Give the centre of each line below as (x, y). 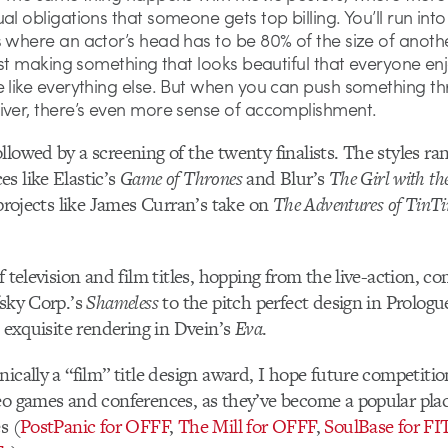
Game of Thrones (181, 178)
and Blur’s (285, 178)
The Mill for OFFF (246, 427)
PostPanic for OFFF (94, 427)
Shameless (122, 303)
